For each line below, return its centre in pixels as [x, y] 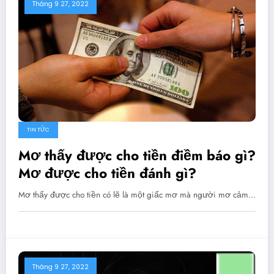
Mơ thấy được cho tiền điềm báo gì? [137, 156]
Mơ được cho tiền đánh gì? [107, 173]
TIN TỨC [38, 130]
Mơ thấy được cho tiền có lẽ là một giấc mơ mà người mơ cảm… [137, 195]
